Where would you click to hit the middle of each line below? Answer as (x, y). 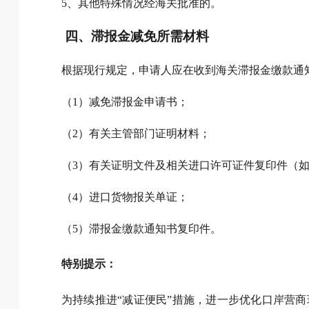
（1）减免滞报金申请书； (124, 102)
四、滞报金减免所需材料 (137, 37)
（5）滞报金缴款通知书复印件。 (141, 229)
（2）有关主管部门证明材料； (136, 134)
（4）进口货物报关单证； (124, 197)
